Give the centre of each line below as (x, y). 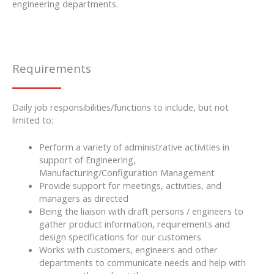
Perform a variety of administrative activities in (134, 146)
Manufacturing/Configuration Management (127, 172)
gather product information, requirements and (134, 224)
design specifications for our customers (120, 236)
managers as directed (83, 198)
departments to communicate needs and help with (142, 262)
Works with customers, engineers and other (128, 249)
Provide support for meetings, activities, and (130, 185)
